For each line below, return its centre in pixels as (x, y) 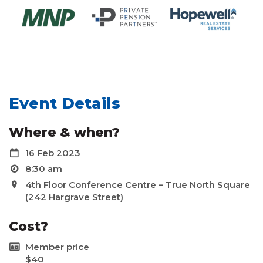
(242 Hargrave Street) (74, 197)
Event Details (65, 104)
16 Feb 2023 (53, 153)
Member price (57, 247)
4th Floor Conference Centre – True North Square (138, 185)
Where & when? (64, 133)
